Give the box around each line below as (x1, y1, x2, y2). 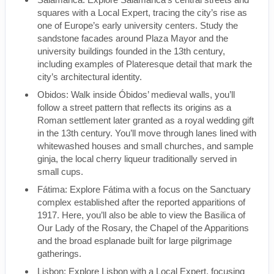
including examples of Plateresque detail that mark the (37, 59, 252, 69)
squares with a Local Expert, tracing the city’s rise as (37, 7, 247, 18)
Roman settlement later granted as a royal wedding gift (37, 115, 254, 125)
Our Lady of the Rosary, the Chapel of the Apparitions (37, 223, 249, 233)
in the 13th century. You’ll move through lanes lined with (37, 128, 256, 138)
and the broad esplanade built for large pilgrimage (37, 235, 232, 246)
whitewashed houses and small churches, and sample (37, 141, 253, 151)
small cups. (37, 166, 86, 177)
